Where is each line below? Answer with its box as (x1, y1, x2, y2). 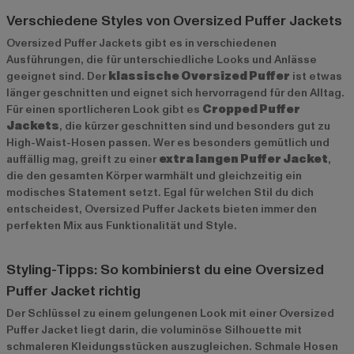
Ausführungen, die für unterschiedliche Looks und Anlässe (6, 51, 317, 67)
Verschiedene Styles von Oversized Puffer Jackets (6, 10, 342, 31)
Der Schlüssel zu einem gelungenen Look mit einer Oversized (6, 305, 334, 321)
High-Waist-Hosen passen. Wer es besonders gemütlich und (6, 134, 330, 150)
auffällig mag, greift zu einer (6, 151, 159, 167)
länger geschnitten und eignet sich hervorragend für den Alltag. (6, 85, 345, 100)
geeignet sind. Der (6, 68, 108, 84)
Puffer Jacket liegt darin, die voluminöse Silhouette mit (6, 322, 302, 337)
